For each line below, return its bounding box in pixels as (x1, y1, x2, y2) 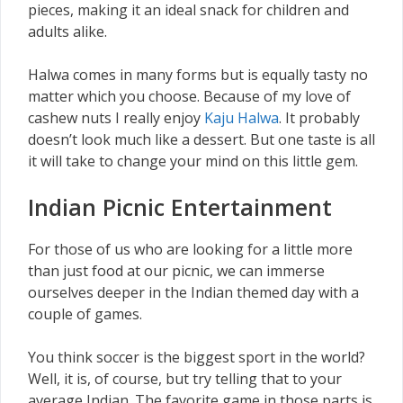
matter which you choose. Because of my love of (28, 85, 351, 106)
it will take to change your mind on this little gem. (28, 150, 358, 171)
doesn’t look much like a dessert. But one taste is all (28, 129, 375, 149)
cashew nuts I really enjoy (28, 107, 204, 128)
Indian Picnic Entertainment (28, 191, 332, 222)
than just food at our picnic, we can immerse (28, 260, 325, 281)
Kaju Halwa (204, 107, 279, 128)
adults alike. (28, 21, 107, 41)
